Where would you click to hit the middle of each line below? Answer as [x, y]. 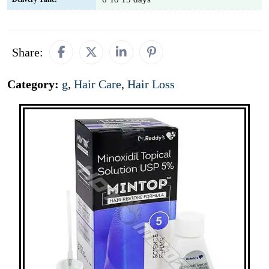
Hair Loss [151, 84]
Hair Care [98, 84]
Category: [35, 84]
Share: [28, 52]
